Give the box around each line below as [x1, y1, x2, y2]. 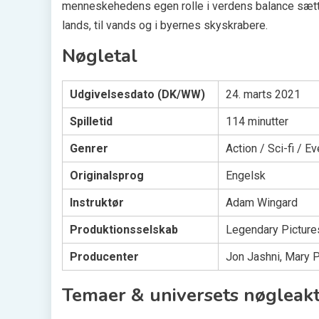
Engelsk [226, 168, 266, 182]
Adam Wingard [226, 195, 298, 209]
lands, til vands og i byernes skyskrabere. [62, 18, 268, 32]
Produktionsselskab [70, 222, 178, 236]
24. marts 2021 [226, 87, 300, 101]
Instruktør [70, 195, 124, 209]
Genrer [70, 141, 108, 155]
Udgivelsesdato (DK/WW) [70, 87, 205, 101]
